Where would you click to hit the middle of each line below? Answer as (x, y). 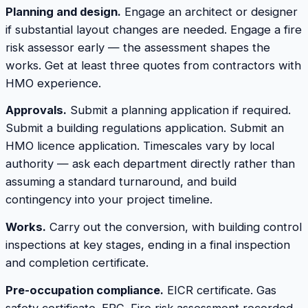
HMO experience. (53, 83)
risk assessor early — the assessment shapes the (138, 47)
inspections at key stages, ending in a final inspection (148, 244)
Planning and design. (63, 11)
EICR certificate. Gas (220, 290)
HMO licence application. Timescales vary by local (140, 146)
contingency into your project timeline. (109, 200)
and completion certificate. (77, 262)
